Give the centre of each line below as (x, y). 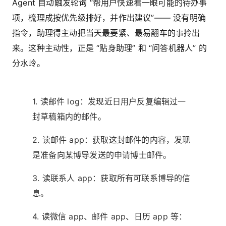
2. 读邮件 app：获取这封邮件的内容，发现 (111, 140)
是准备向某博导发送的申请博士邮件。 (102, 155)
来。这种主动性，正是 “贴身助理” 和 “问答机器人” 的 (109, 48)
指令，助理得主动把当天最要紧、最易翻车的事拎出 (106, 33)
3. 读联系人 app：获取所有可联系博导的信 (111, 178)
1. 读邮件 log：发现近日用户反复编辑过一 (109, 102)
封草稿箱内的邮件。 (69, 117)
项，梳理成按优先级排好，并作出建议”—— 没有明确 (109, 18)
